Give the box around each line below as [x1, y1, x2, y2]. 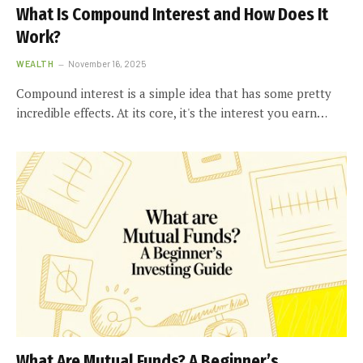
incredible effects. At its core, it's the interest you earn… [16, 104, 327, 121]
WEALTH [16, 58, 54, 69]
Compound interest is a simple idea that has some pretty [16, 84, 331, 101]
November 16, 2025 [68, 58, 147, 69]
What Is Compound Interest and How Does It [16, 3, 328, 25]
